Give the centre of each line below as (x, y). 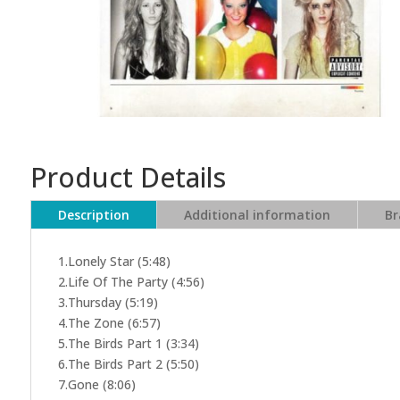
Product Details (128, 178)
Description (93, 215)
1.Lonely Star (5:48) (114, 262)
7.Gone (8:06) (96, 385)
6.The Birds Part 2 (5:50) (128, 364)
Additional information (257, 215)
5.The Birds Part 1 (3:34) (128, 344)
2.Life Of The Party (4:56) (131, 282)
